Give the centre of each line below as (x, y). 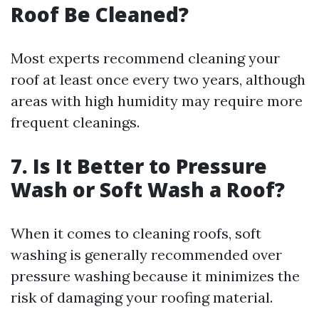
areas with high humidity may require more (157, 101)
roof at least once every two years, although (158, 79)
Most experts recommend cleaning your (145, 58)
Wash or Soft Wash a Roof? (148, 189)
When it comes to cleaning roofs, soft (136, 233)
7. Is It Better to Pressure (139, 166)
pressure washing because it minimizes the (155, 276)
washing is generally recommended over (146, 255)
